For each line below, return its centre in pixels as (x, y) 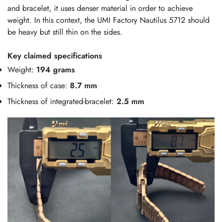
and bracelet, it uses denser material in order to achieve (100, 8)
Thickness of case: (39, 86)
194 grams (55, 70)
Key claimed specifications (55, 56)
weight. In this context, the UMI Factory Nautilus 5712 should (109, 20)
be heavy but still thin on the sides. (65, 32)
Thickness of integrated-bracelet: (62, 102)
